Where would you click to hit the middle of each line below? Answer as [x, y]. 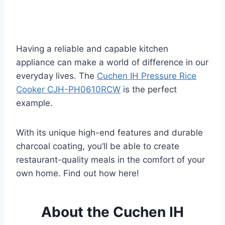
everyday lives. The [57, 76]
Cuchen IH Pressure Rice [147, 76]
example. [34, 103]
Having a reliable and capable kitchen [92, 48]
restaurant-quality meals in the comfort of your [110, 159]
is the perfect [149, 89]
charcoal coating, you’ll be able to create [98, 146]
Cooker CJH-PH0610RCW [68, 89]
